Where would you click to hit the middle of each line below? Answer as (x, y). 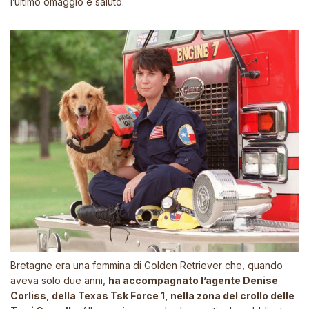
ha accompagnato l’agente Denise (193, 281)
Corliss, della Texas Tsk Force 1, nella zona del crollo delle (152, 296)
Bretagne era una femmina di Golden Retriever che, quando (147, 266)
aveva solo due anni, (59, 281)
